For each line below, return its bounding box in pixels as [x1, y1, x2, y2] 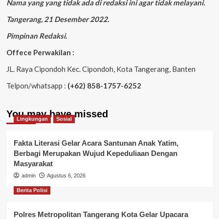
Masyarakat [13, 159, 53, 168]
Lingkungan [16, 116, 48, 122]
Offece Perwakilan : [6, 48, 74, 57]
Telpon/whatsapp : [6, 81, 67, 90]
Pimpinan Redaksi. [6, 31, 67, 41]
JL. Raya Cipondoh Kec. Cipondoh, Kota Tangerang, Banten [6, 65, 196, 74]
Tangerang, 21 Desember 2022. [6, 15, 109, 24]
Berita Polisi [16, 187, 47, 194]
